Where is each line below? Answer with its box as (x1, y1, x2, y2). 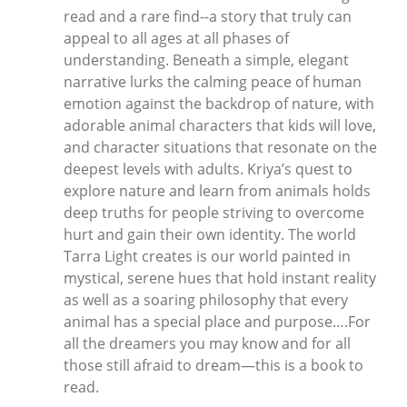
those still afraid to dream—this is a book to (64, 354, 363, 375)
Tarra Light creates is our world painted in (64, 245, 351, 266)
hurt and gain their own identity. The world (64, 223, 356, 244)
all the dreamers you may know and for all (64, 333, 351, 353)
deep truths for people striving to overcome (64, 202, 364, 223)
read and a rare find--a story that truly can (64, 5, 352, 26)
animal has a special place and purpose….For (64, 311, 371, 332)
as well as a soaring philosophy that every (64, 289, 348, 310)
